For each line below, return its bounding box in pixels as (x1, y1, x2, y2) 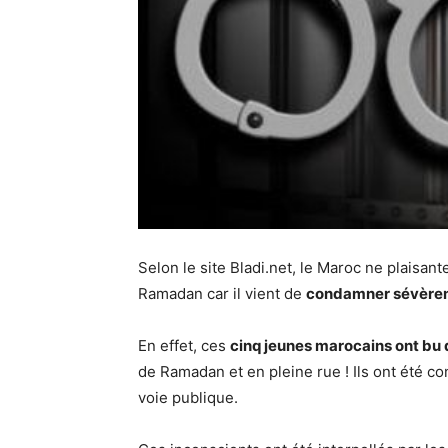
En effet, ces (138, 336, 230, 356)
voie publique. (138, 388, 238, 408)
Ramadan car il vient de (138, 284, 306, 304)
